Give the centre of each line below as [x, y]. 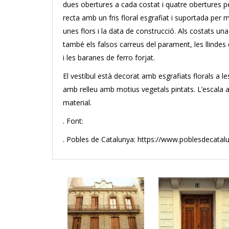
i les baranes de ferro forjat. [109, 58]
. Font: [73, 121]
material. [77, 102]
